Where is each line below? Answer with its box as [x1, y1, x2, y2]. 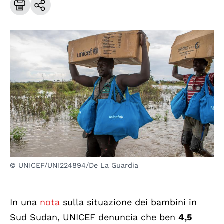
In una [10, 197, 40, 208]
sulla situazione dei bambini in [63, 197, 197, 208]
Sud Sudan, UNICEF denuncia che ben [10, 212, 178, 223]
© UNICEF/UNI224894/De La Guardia [10, 161, 138, 170]
